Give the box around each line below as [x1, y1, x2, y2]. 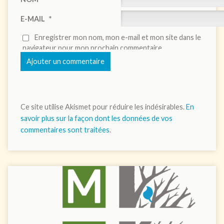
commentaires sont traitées [20, 125, 109, 134]
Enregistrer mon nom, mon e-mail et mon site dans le [34, 32, 201, 41]
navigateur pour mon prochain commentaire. [22, 43, 163, 52]
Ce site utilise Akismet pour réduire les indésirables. [20, 102, 186, 111]
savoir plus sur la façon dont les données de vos [20, 114, 172, 123]
